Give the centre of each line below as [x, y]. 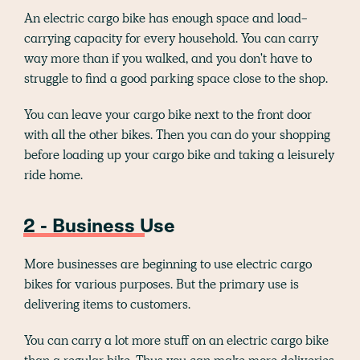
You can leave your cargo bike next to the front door [168, 114]
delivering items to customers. [107, 304]
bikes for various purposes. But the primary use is [162, 284]
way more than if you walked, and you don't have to [168, 58]
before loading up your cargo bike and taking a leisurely [179, 154]
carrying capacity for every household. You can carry [171, 38]
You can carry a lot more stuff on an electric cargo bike [176, 340]
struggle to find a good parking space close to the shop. [176, 78]
